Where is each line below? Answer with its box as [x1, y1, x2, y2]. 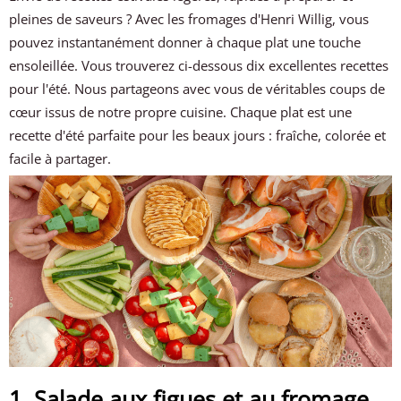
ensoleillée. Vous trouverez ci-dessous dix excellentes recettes [9, 56, 389, 74]
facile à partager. [9, 149, 112, 167]
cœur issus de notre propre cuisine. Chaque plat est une [9, 103, 353, 121]
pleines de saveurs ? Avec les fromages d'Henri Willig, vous [9, 10, 370, 28]
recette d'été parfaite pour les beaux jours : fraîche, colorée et [9, 126, 387, 144]
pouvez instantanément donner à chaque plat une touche [9, 33, 362, 51]
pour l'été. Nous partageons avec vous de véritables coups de [9, 80, 386, 98]
